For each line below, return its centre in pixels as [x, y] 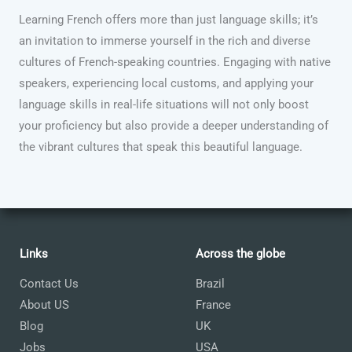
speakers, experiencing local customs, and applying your [166, 83]
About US [44, 304]
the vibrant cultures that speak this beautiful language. [161, 147]
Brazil [210, 283]
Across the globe [240, 253]
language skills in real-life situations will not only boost [164, 104]
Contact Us [49, 283]
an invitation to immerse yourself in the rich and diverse [165, 40]
